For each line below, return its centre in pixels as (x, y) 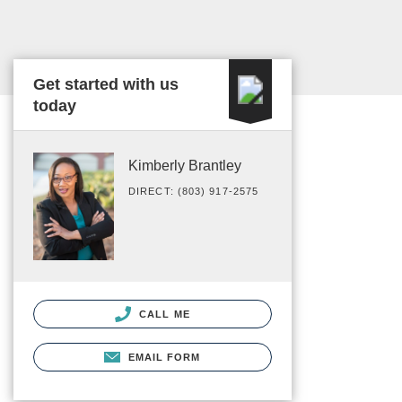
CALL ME (163, 314)
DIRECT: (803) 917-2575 (194, 191)
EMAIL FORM (164, 357)
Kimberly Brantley (185, 166)
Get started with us (106, 84)
